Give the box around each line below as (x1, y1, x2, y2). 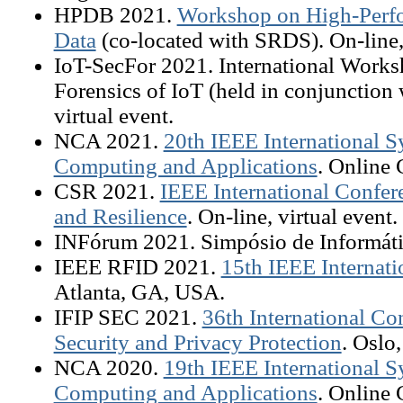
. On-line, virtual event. (186, 203, 398, 228)
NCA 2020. (53, 354, 164, 380)
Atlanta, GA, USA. (53, 279, 225, 304)
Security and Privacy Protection (53, 329, 342, 354)
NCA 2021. (53, 128, 164, 153)
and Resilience (53, 203, 187, 228)
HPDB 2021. (53, 2, 177, 27)
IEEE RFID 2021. (53, 254, 221, 279)
